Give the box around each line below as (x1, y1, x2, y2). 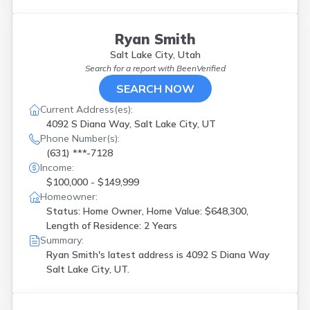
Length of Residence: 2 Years (46, 219, 177, 232)
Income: (40, 161, 74, 174)
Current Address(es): (40, 103, 133, 116)
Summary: (40, 234, 84, 246)
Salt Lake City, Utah (109, 48, 201, 61)
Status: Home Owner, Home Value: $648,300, (46, 205, 248, 217)
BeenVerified (176, 63, 226, 73)
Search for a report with (84, 63, 176, 73)
